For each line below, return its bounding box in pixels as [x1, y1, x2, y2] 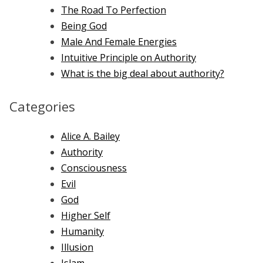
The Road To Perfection [61, 3, 166, 16]
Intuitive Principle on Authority [61, 50, 196, 64]
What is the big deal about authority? [61, 66, 224, 80]
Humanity [61, 225, 104, 238]
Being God [61, 19, 107, 32]
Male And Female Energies [61, 35, 177, 48]
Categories [9, 97, 75, 116]
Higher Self [61, 209, 110, 222]
